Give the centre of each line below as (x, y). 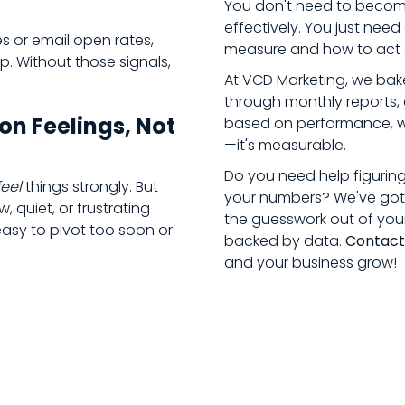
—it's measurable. (285, 145)
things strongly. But (90, 187)
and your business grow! (312, 263)
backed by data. (285, 241)
